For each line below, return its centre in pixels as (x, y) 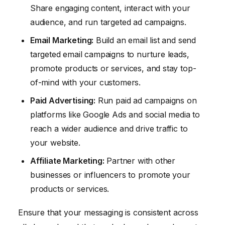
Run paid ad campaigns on (146, 101)
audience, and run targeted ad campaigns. (108, 22)
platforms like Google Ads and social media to (115, 115)
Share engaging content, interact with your (110, 8)
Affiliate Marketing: (67, 161)
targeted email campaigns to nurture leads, (110, 54)
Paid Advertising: (63, 101)
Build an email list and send (145, 40)
